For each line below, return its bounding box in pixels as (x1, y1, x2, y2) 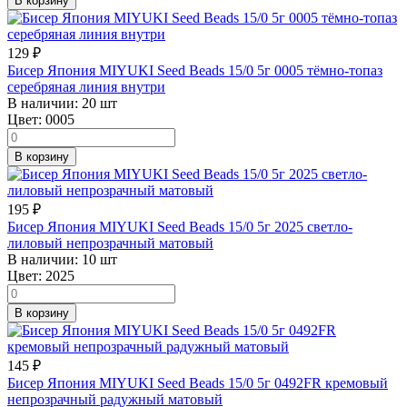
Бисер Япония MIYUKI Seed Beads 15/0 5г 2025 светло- (7, 218, 352, 234)
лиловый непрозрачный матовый (7, 234, 213, 251)
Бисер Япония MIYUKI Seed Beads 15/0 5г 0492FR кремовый (7, 374, 388, 391)
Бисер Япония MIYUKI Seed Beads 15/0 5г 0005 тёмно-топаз (7, 62, 382, 78)
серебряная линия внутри (7, 78, 165, 94)
